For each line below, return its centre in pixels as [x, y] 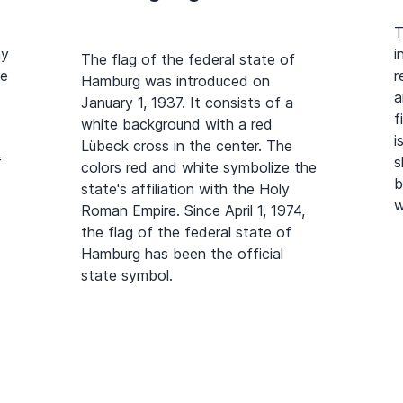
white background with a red [177, 124]
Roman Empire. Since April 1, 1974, [193, 210]
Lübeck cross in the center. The [187, 145]
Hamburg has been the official [182, 253]
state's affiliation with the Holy [185, 188]
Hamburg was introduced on [175, 81]
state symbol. [127, 275]
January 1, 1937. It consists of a [187, 102]
